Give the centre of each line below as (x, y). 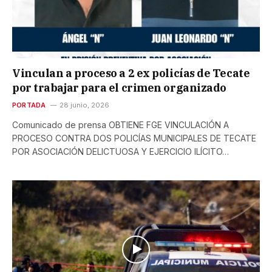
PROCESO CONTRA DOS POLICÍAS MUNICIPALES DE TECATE (134, 138)
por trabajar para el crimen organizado (119, 87)
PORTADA (29, 105)
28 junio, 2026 (84, 105)
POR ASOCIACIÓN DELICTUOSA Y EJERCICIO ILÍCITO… (121, 151)
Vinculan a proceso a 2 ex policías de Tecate (131, 73)
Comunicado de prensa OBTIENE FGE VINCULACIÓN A (121, 124)
